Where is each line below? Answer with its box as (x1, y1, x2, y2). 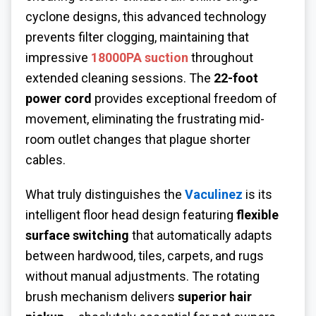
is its (243, 187, 272, 202)
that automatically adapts (129, 228, 272, 243)
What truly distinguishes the (25, 187, 185, 202)
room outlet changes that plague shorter (25, 132, 250, 147)
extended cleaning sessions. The (25, 71, 214, 86)
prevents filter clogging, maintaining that (25, 30, 249, 45)
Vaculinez (185, 187, 243, 202)
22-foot (214, 71, 258, 86)
